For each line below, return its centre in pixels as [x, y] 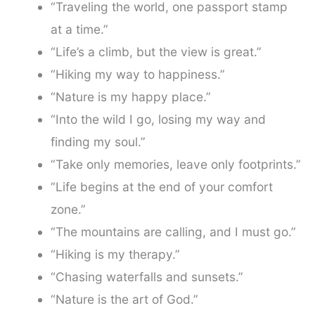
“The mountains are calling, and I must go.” [173, 232]
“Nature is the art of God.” [124, 299]
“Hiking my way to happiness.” [137, 74]
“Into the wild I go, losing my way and [158, 119]
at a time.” [79, 29]
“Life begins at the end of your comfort [161, 187]
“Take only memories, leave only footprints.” [175, 164]
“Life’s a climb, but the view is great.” [156, 52]
